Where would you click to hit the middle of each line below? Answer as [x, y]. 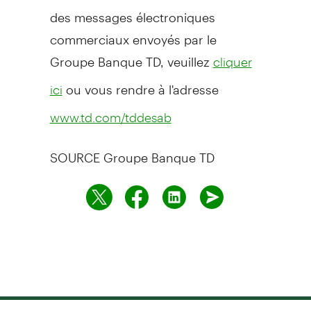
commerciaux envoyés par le [133, 33]
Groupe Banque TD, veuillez [131, 56]
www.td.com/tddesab [110, 117]
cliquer [232, 61]
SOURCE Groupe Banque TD [132, 151]
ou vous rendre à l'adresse [140, 83]
